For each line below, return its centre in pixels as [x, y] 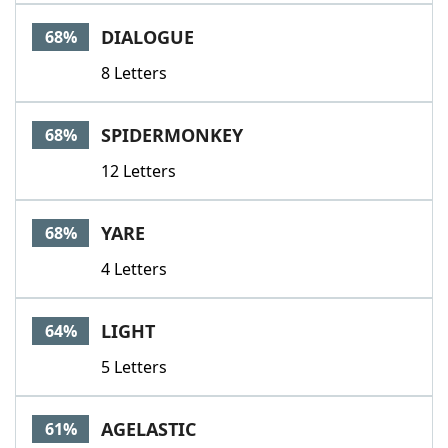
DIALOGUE [147, 37]
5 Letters [134, 367]
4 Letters [134, 269]
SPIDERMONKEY [172, 135]
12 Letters [138, 171]
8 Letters [134, 73]
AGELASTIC [148, 429]
